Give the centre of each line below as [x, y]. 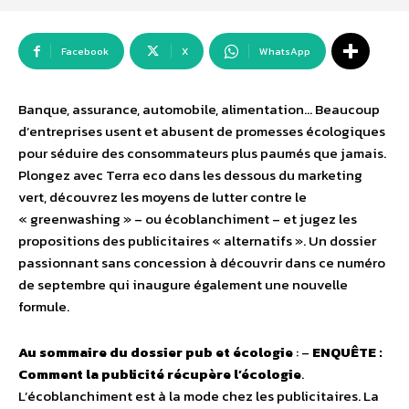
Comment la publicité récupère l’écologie [160, 374]
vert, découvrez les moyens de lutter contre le [163, 197]
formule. [44, 307]
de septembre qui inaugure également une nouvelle [183, 285]
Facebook [85, 52]
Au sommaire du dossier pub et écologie [156, 352]
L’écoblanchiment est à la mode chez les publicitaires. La [199, 396]
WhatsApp [285, 52]
